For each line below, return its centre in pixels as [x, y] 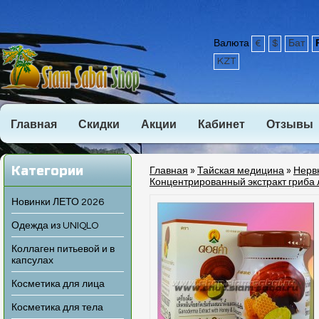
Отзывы [290, 125]
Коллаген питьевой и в [63, 249]
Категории [47, 171]
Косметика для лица [58, 284]
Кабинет [221, 125]
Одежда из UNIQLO [55, 226]
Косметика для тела [57, 308]
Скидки [99, 125]
